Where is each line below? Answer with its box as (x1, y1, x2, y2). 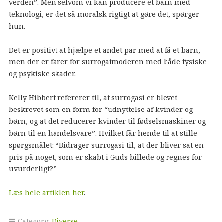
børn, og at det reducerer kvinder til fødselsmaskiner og (8, 116, 206, 126)
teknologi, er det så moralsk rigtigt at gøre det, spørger (8, 9, 199, 19)
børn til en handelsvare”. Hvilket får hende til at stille (8, 128, 197, 138)
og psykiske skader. (8, 68, 76, 78)
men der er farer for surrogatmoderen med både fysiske (8, 56, 207, 66)
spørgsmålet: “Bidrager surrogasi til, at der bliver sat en (8, 140, 204, 150)
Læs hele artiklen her (8, 187, 84, 197)
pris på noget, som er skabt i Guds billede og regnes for (8, 152, 202, 162)
